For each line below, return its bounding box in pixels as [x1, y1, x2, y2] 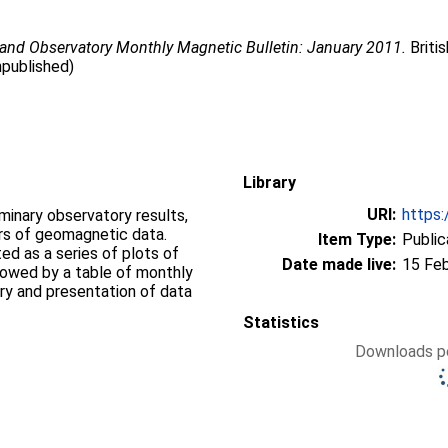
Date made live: [282, 255, 396, 274]
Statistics [243, 313, 319, 332]
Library [243, 173, 296, 192]
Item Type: [318, 230, 396, 249]
